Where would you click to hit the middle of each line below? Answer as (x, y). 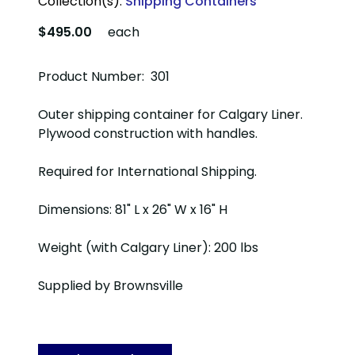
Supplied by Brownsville (111, 286)
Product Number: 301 (104, 77)
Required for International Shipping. (147, 172)
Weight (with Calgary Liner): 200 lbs (148, 248)
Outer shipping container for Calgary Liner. (170, 115)
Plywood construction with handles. (148, 134)
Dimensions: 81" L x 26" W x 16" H (133, 210)
